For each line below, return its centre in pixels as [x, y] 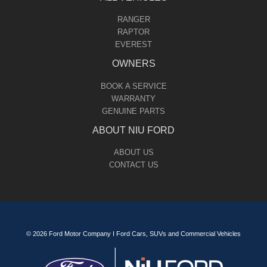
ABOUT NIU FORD [133, 130]
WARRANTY [133, 98]
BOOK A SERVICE [133, 86]
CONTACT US [133, 165]
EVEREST [133, 45]
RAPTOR [133, 32]
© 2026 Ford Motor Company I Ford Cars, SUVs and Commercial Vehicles [133, 234]
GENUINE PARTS [133, 111]
